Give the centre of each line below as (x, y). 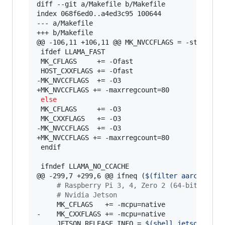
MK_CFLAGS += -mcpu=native (101, 204)
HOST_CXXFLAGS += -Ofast (85, 71)
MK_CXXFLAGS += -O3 (79, 118)
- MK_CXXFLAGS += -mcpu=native (101, 214)
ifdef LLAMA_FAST (71, 51)
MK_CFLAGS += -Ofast (85, 61)
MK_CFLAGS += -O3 (79, 109)
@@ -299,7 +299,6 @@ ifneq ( (91, 176)
